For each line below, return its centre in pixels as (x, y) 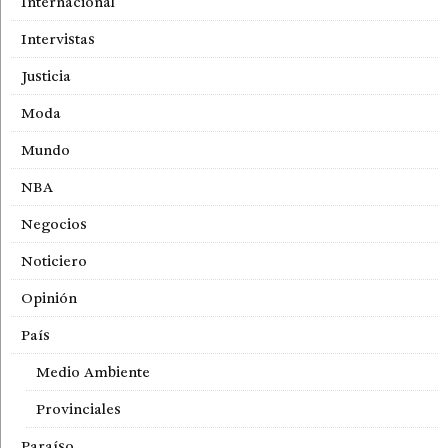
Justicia (46, 76)
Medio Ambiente (93, 372)
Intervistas (58, 39)
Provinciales (78, 409)
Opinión (49, 298)
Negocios (54, 224)
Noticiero (54, 261)
